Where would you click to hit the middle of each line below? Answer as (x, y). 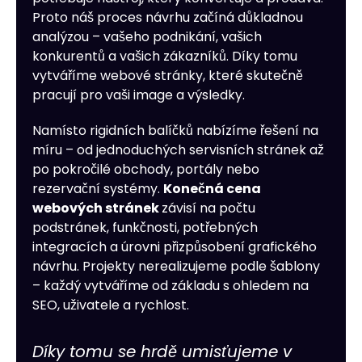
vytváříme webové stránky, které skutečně (168, 75)
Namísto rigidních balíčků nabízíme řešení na (175, 130)
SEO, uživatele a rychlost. (111, 305)
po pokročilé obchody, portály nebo (146, 169)
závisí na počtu (208, 208)
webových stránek (97, 208)
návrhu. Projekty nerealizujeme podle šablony (176, 266)
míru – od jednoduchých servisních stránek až (178, 149)
